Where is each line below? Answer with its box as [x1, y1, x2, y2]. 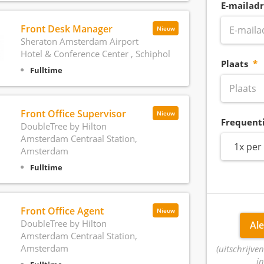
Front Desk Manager [20, 22, 113, 35]
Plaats [221, 58, 250, 70]
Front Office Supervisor [20, 107, 126, 120]
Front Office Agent [20, 204, 104, 217]
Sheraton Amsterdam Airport [20, 35, 138, 47]
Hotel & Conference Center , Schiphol [20, 48, 170, 60]
